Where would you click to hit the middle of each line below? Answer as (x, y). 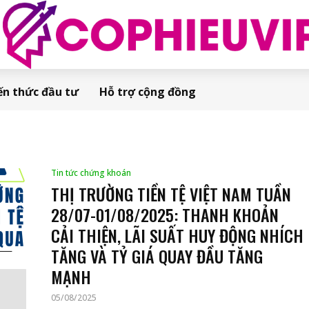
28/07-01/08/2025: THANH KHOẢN (165, 215)
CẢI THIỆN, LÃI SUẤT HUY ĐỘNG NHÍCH (177, 236)
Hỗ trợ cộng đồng (148, 92)
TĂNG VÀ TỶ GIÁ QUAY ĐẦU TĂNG (157, 256)
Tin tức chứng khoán (91, 173)
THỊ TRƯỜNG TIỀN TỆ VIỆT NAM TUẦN (171, 194)
